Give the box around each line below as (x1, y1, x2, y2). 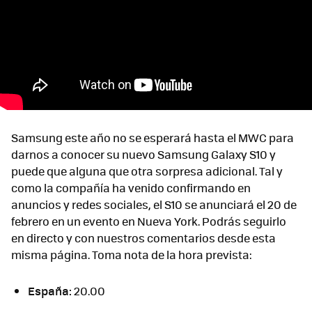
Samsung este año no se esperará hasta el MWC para (11, 129, 294, 146)
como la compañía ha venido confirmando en (11, 179, 251, 196)
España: (28, 282, 72, 299)
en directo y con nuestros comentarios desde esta (11, 229, 276, 246)
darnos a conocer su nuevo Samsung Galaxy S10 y (11, 146, 276, 162)
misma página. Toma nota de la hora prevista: (11, 246, 252, 263)
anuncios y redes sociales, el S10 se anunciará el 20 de (11, 196, 297, 212)
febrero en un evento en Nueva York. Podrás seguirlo (11, 212, 286, 229)
